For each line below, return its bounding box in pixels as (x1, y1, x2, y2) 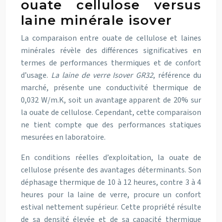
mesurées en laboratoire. (21, 132, 106, 143)
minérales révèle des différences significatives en (21, 45, 201, 56)
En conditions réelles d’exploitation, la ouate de (21, 152, 201, 163)
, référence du (153, 70, 201, 81)
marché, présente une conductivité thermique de (21, 82, 201, 93)
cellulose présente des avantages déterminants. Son (21, 165, 201, 175)
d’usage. (21, 70, 51, 81)
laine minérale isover (21, 12, 172, 28)
